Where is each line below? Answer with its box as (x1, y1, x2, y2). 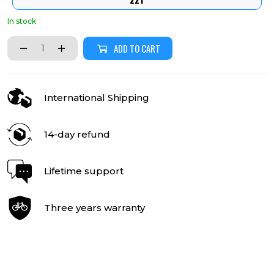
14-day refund (44, 128, 110, 140)
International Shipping (44, 92, 149, 103)
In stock (7, 17, 36, 26)
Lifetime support (44, 165, 124, 177)
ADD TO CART (114, 42, 160, 55)
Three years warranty (44, 202, 145, 213)
